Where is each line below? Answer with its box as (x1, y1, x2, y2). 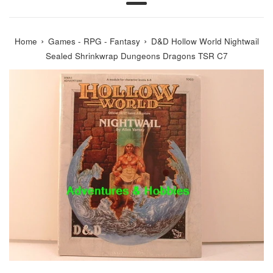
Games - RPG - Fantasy (48, 35, 140, 47)
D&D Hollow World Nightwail (151, 35, 259, 47)
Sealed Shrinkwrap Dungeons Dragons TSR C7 (45, 49, 228, 62)
